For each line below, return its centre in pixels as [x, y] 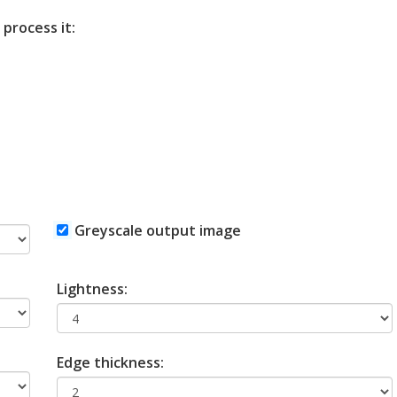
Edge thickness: [110, 363]
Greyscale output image [157, 231]
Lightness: [92, 289]
